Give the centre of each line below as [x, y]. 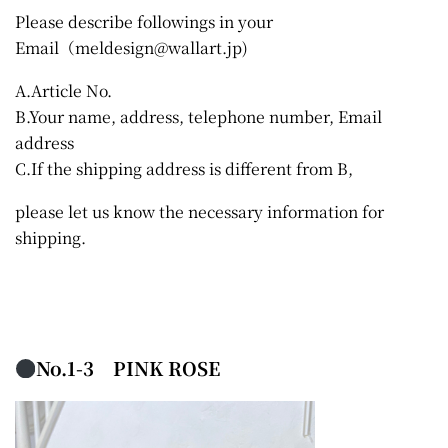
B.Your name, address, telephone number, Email [198, 116]
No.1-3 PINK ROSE [128, 368]
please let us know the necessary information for [199, 211]
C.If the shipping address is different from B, [184, 168]
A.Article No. [63, 90]
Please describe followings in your [144, 21]
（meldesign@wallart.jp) [153, 47]
